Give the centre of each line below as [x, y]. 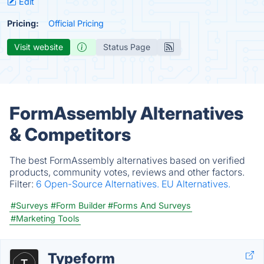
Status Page [127, 47]
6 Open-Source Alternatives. [99, 184]
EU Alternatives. [196, 184]
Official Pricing [76, 23]
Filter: [23, 184]
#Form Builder [78, 205]
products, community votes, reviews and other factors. [127, 172]
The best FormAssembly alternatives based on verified [127, 160]
